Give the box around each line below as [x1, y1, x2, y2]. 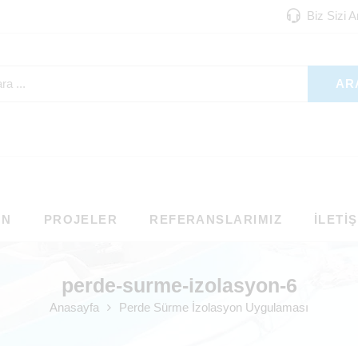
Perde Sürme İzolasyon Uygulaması [119, 301, 308, 315]
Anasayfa [50, 301, 99, 315]
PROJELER [43, 213, 118, 227]
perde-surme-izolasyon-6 [61, 274, 297, 297]
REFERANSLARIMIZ [149, 213, 282, 227]
